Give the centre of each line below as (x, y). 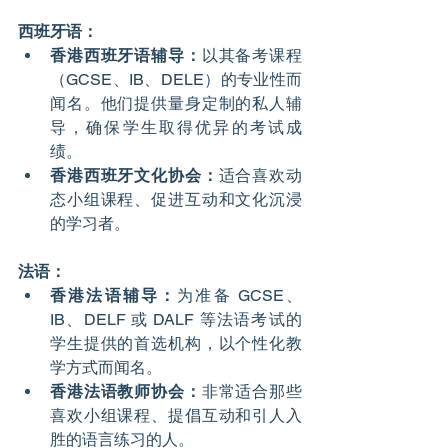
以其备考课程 (252, 56)
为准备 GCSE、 (240, 296)
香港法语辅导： (114, 296)
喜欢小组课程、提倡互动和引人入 (176, 416)
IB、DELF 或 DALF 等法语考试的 (176, 320)
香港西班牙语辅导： (126, 56)
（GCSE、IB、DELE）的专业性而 (176, 80)
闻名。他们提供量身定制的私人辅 (176, 104)
